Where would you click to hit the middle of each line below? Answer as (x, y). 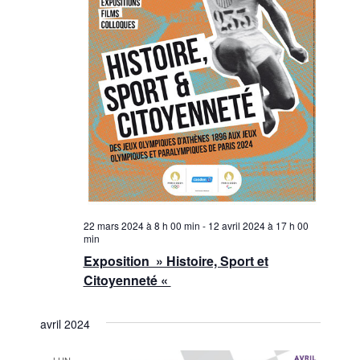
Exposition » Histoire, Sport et (176, 261)
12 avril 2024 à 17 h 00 (258, 226)
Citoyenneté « (127, 280)
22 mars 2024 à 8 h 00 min (141, 226)
